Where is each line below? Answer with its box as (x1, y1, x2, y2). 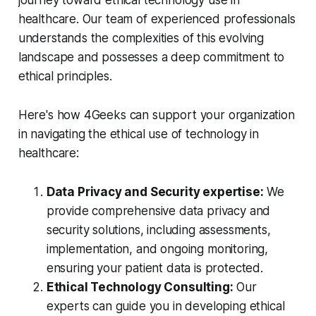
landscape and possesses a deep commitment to (18, 50, 285, 65)
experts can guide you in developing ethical (46, 299, 285, 314)
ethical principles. (18, 69, 112, 84)
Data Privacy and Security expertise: (46, 185, 264, 200)
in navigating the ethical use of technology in (18, 127, 259, 142)
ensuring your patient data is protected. (46, 261, 263, 276)
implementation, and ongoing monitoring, (46, 242, 269, 257)
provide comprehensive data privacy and (46, 204, 271, 219)
